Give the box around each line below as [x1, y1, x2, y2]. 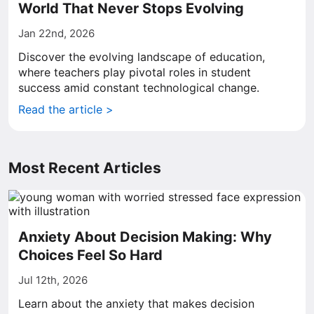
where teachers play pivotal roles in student [18, 65, 251, 79]
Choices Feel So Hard [18, 247, 163, 264]
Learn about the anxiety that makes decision [18, 296, 254, 310]
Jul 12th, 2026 [18, 273, 88, 287]
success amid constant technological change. [18, 81, 259, 95]
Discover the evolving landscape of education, [18, 50, 265, 64]
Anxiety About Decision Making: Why [18, 228, 272, 245]
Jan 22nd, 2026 [18, 27, 95, 40]
